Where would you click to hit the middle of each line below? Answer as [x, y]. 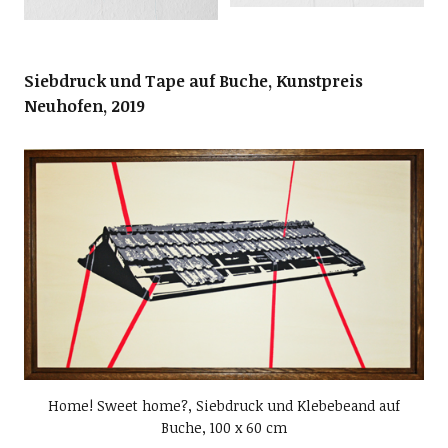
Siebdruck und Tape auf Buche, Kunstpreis [193, 81]
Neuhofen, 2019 [84, 106]
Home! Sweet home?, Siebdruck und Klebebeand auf [224, 406]
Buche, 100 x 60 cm [224, 428]
